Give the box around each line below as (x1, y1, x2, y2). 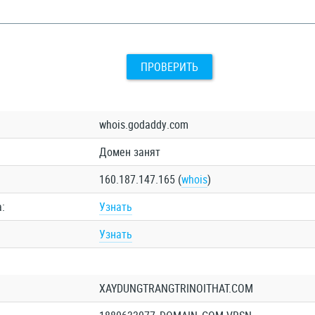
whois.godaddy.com (98, 117, 188, 132)
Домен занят (98, 144, 160, 160)
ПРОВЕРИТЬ (141, 59, 199, 75)
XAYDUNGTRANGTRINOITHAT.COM (98, 281, 253, 296)
